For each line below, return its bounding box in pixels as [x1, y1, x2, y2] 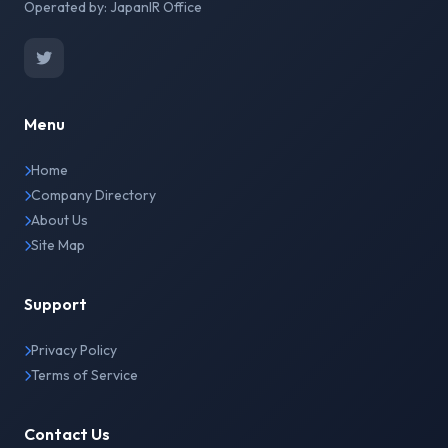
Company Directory [31, 186, 156, 204]
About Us [31, 211, 88, 229]
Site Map [31, 236, 85, 254]
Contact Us [24, 424, 110, 444]
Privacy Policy [31, 341, 117, 359]
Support [24, 294, 87, 314]
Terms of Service [31, 366, 138, 384]
